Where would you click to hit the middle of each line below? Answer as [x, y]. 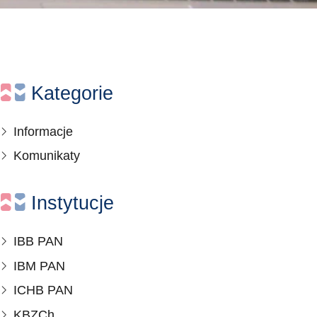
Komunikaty [47, 156]
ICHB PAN [44, 290]
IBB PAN [39, 241]
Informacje [44, 131]
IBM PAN [40, 266]
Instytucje [73, 203]
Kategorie [73, 93]
